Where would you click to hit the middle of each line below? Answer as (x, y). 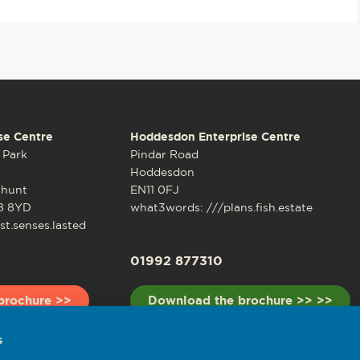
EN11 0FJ (155, 190)
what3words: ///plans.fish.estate (221, 208)
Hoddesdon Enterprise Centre (215, 137)
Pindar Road (164, 155)
